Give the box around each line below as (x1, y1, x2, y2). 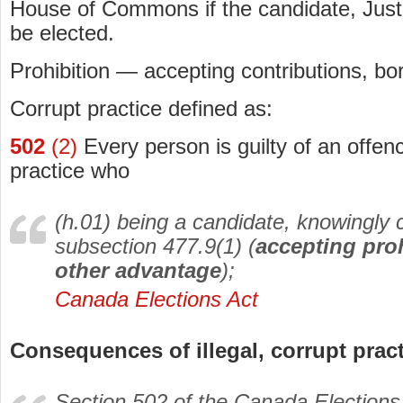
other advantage (55, 258, 221, 283)
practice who (10, 158, 130, 184)
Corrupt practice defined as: (10, 96, 273, 121)
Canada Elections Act (55, 287, 258, 312)
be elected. (10, 21, 114, 46)
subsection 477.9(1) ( (55, 234, 255, 259)
